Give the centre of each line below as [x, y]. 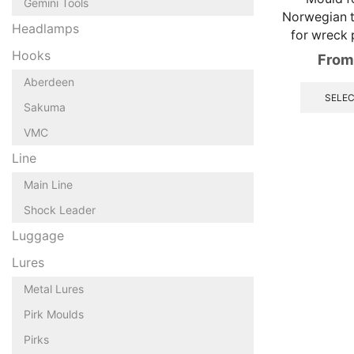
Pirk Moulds [54, 314]
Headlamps [45, 28]
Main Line [48, 184]
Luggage [38, 235]
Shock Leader [60, 209]
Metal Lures [54, 288]
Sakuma [45, 107]
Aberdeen [49, 81]
